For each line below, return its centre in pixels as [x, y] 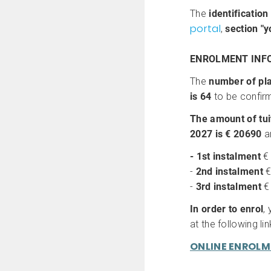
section [242, 29]
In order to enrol [227, 209]
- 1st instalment [227, 156]
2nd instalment [229, 171]
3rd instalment [228, 187]
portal [205, 29]
